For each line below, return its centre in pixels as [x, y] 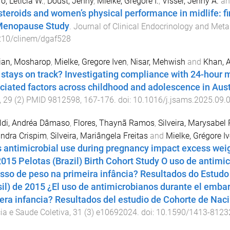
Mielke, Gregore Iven [90, 62]
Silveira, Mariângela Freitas [99, 136]
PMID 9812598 [53, 100]
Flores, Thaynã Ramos [114, 123]
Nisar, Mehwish [158, 62]
